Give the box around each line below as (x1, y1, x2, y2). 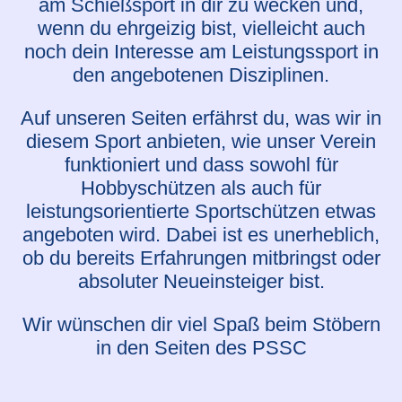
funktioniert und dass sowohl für (64, 153, 338, 177)
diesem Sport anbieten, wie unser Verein (26, 130, 376, 153)
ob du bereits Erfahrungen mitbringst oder (22, 247, 380, 270)
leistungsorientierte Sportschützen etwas (26, 200, 376, 223)
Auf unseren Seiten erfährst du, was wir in (21, 107, 381, 130)
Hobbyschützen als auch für (81, 177, 321, 200)
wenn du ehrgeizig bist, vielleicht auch (37, 17, 365, 40)
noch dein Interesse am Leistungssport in (23, 40, 379, 64)
